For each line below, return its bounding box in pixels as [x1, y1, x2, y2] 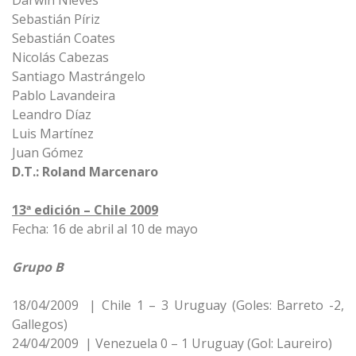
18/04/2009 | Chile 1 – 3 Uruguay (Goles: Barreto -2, [12, 296, 344, 314]
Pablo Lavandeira [12, 87, 115, 104]
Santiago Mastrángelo [12, 68, 145, 85]
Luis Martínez [12, 125, 94, 142]
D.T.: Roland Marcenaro [12, 163, 158, 180]
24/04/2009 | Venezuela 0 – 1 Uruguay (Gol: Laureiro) [12, 335, 332, 352]
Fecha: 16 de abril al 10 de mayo [12, 220, 198, 238]
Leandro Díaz [12, 106, 91, 123]
